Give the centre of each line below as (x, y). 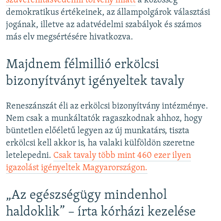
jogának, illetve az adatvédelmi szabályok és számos (104, 25)
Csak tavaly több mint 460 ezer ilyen (122, 156)
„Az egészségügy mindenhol (86, 196)
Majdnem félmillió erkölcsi (83, 65)
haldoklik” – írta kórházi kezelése (101, 213)
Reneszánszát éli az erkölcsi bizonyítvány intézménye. (107, 107)
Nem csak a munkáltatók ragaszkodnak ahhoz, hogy (104, 119)
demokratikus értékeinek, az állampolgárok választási (108, 12)
